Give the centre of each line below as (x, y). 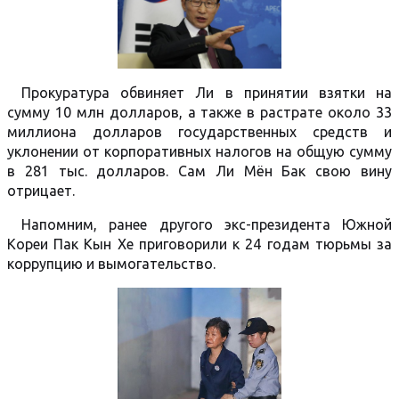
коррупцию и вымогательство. (111, 263)
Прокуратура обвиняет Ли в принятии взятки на (207, 92)
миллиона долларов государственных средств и (199, 131)
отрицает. (41, 190)
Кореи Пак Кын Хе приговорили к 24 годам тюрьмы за (199, 244)
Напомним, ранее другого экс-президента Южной (207, 224)
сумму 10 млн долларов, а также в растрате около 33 (199, 112)
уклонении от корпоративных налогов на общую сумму (199, 151)
